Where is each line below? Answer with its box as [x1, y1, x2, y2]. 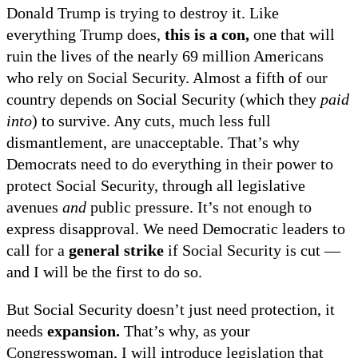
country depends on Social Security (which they [6, 90, 320, 109]
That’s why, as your [120, 322, 250, 340]
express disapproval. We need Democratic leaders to [6, 220, 345, 238]
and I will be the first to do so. [6, 263, 202, 281]
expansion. [47, 322, 120, 340]
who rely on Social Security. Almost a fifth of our [6, 69, 328, 87]
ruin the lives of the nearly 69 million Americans [6, 47, 324, 66]
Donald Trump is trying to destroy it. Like [6, 4, 279, 22]
